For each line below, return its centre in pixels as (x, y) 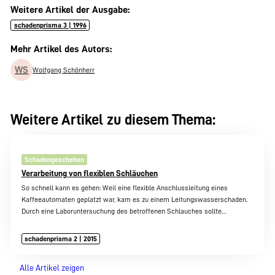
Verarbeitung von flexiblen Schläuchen (89, 173)
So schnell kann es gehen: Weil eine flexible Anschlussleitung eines (124, 188)
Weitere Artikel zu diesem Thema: (113, 120)
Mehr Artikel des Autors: (61, 49)
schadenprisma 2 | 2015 (61, 239)
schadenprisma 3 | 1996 (50, 25)
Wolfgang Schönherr (64, 70)
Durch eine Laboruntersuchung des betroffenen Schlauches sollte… (124, 211)
